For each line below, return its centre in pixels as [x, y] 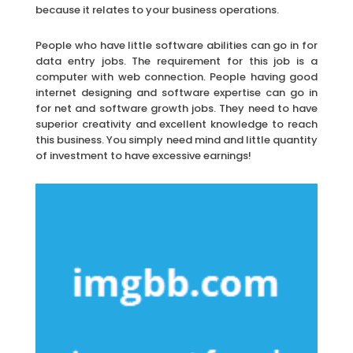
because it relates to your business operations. [157, 9]
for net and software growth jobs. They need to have [176, 108]
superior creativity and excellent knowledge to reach [176, 124]
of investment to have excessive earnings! [143, 155]
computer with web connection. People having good [176, 76]
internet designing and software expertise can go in [176, 92]
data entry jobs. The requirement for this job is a [176, 61]
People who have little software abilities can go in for [176, 45]
